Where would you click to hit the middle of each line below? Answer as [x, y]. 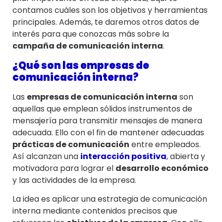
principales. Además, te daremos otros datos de [106, 22]
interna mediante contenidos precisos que [95, 211]
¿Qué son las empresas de [81, 65]
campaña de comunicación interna [88, 46]
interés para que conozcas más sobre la [91, 34]
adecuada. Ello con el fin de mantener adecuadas [108, 132]
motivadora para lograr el [64, 168]
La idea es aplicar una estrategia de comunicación [110, 199]
